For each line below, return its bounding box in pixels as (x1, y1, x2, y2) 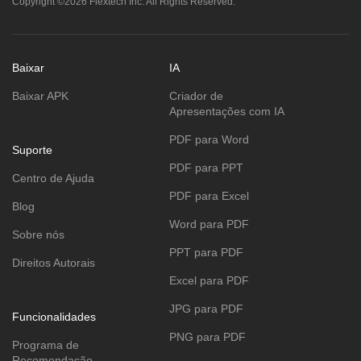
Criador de (169, 89, 223, 102)
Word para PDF (169, 217, 249, 230)
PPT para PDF (169, 245, 243, 259)
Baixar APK (12, 89, 68, 102)
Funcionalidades (12, 309, 96, 323)
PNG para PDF (169, 330, 246, 343)
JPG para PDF (169, 301, 243, 315)
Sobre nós (12, 227, 64, 241)
